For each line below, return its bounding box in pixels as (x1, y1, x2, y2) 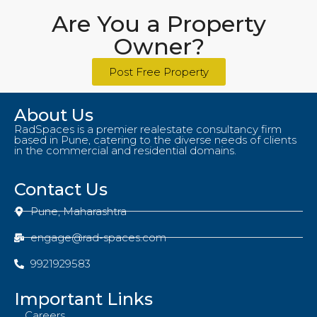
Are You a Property (51, 10, 266, 38)
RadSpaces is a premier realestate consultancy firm (14, 122, 282, 136)
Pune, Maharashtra (30, 204, 127, 218)
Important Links (14, 289, 153, 309)
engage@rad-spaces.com (30, 231, 166, 244)
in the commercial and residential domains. (14, 144, 236, 157)
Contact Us (14, 179, 108, 200)
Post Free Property (108, 65, 209, 79)
